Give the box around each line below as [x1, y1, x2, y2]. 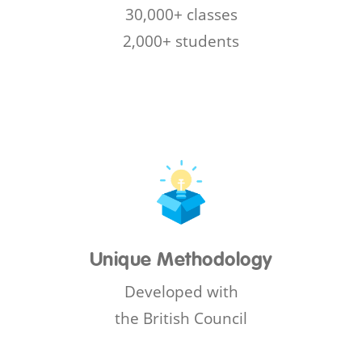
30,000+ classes [124, 4, 238, 25]
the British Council [115, 307, 247, 328]
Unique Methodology [89, 250, 273, 270]
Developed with [124, 280, 238, 301]
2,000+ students [123, 31, 239, 52]
